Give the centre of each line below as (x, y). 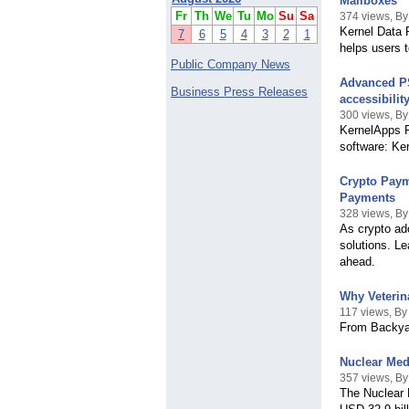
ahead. (357, 262)
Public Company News (231, 65)
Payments (367, 198)
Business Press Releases (239, 92)
